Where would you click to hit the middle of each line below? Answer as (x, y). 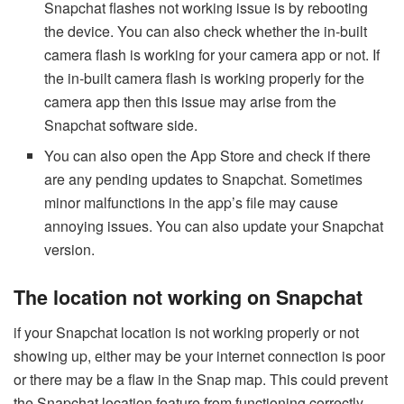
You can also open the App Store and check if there (208, 156)
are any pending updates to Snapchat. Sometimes (204, 179)
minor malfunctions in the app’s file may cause (192, 203)
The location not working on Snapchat (188, 298)
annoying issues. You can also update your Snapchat (214, 226)
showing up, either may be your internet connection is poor (199, 356)
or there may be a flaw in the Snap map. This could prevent (201, 379)
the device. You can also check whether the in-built (206, 32)
